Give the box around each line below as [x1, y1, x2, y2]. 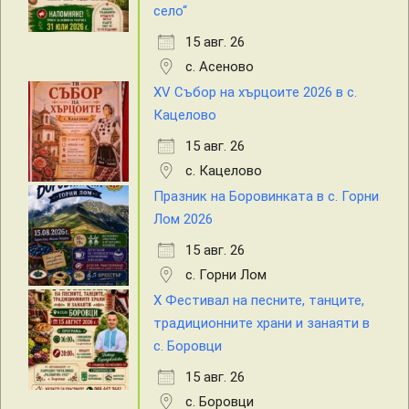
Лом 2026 [153, 211, 213, 228]
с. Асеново [185, 58, 254, 76]
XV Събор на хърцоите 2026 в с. [153, 84, 357, 101]
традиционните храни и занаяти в [153, 315, 370, 332]
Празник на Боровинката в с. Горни [153, 188, 379, 205]
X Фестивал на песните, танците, [153, 292, 364, 309]
